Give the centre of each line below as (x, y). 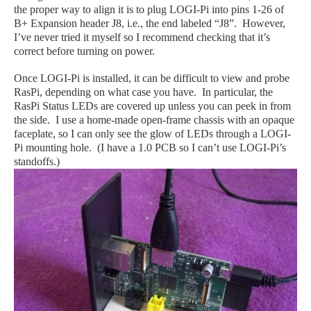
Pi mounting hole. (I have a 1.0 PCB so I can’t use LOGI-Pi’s (150, 147)
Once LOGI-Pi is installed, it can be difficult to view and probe (152, 78)
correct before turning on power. (84, 51)
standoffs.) (37, 161)
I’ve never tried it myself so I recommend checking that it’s (142, 37)
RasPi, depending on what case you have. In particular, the (143, 92)
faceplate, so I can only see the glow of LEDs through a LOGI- (152, 133)
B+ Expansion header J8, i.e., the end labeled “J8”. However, (150, 23)
